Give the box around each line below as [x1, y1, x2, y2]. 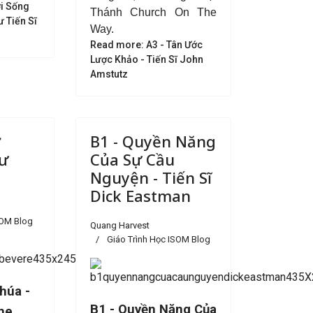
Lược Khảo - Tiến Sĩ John [89, 54, 203, 65]
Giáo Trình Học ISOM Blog [106, 234, 210, 245]
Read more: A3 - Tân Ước [89, 39, 203, 50]
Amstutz [89, 68, 128, 80]
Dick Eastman [89, 185, 191, 206]
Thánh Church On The [89, 6, 217, 18]
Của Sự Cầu [89, 149, 175, 170]
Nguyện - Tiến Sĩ [89, 167, 212, 188]
